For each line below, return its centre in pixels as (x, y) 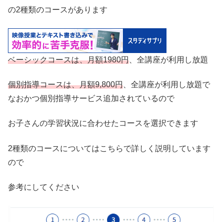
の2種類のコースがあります (58, 10)
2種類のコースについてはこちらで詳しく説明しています (109, 148)
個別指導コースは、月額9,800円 (65, 84)
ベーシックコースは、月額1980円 (68, 59)
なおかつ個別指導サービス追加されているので (91, 98)
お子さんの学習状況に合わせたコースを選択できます (103, 123)
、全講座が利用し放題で (166, 84)
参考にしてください (44, 187)
